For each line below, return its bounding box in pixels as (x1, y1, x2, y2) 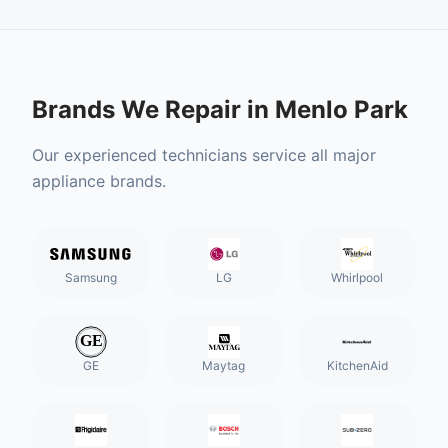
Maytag (202, 358, 246, 373)
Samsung (64, 270, 117, 285)
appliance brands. (32, 171, 166, 191)
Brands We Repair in (32, 95, 275, 124)
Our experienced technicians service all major (32, 145, 376, 165)
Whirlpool (331, 270, 384, 285)
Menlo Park (275, 95, 408, 124)
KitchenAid (326, 358, 388, 373)
